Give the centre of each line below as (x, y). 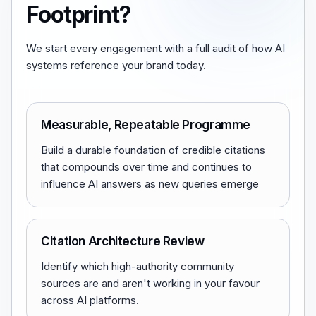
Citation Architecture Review (123, 241)
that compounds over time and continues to (146, 167)
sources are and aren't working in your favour (150, 283)
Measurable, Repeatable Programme (146, 125)
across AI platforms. (90, 300)
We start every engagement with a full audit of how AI (156, 48)
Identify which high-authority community (138, 266)
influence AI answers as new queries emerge (150, 184)
